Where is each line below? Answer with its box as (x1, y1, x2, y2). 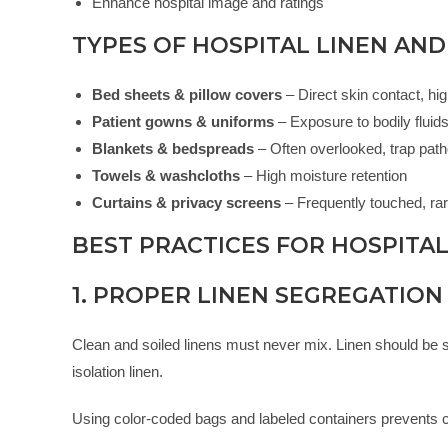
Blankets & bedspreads (92, 140, 254, 158)
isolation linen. (72, 363, 163, 381)
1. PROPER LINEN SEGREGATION (72, 282, 443, 310)
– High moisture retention (240, 167, 407, 185)
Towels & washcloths (92, 167, 240, 185)
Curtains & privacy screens (92, 194, 281, 212)
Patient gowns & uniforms (92, 113, 274, 131)
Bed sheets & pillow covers (92, 86, 282, 104)
